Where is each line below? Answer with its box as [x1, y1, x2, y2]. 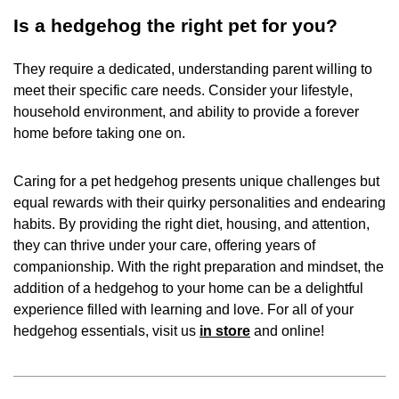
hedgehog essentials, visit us [13, 322, 199, 338]
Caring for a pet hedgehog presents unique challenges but [13, 173, 379, 189]
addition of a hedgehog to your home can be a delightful [13, 280, 363, 296]
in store [199, 322, 250, 338]
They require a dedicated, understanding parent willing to [13, 61, 372, 77]
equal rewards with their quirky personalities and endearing [13, 194, 386, 210]
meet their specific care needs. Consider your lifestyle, [13, 82, 353, 98]
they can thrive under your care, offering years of [13, 237, 315, 253]
